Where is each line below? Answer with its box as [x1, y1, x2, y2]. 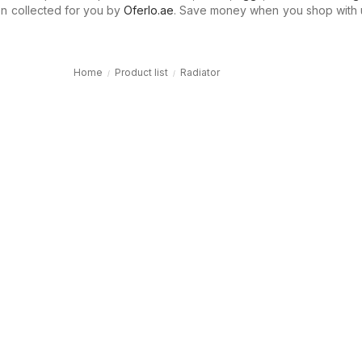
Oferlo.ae [124, 3, 174, 17]
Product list [115, 66, 168, 78]
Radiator [180, 66, 220, 78]
